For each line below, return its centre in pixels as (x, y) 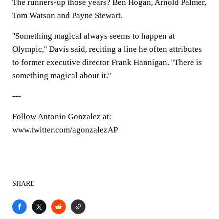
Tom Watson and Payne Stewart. (67, 15)
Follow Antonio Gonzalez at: (62, 117)
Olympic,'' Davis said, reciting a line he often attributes (107, 49)
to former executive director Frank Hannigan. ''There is (107, 62)
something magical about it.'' (62, 76)
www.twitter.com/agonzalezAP (65, 130)
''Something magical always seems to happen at (94, 36)
